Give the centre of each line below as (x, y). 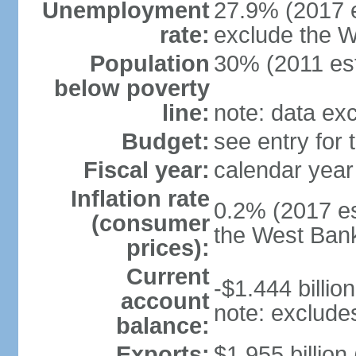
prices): (168, 248)
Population (149, 64)
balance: (163, 326)
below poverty (132, 88)
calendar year (283, 170)
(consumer (150, 223)
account (165, 301)
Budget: (165, 141)
